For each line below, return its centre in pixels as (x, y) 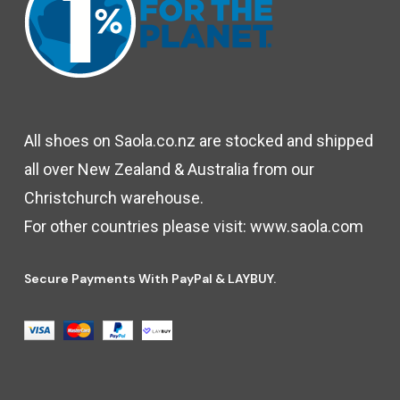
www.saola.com (306, 226)
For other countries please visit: (137, 226)
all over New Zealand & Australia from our (169, 169)
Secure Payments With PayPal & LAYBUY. (150, 279)
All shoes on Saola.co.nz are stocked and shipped (198, 141)
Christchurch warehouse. (113, 198)
